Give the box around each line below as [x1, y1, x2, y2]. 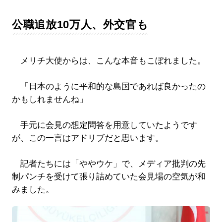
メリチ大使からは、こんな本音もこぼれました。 [11, 55, 206, 65]
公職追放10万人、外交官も [11, 18, 149, 31]
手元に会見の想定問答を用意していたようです [11, 120, 197, 130]
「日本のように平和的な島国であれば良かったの [11, 81, 206, 91]
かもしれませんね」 [11, 94, 88, 104]
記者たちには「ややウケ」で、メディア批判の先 [11, 159, 206, 168]
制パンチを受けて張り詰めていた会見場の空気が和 [11, 171, 206, 181]
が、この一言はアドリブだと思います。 [11, 133, 164, 143]
